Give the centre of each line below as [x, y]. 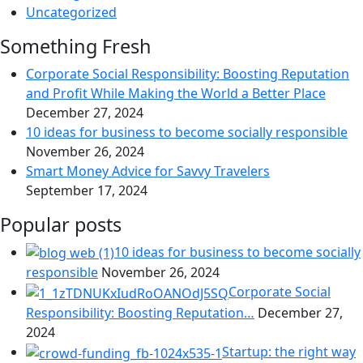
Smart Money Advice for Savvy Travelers [148, 171]
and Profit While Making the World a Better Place [176, 93]
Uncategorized [71, 12]
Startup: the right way [289, 352]
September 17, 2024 [87, 190]
